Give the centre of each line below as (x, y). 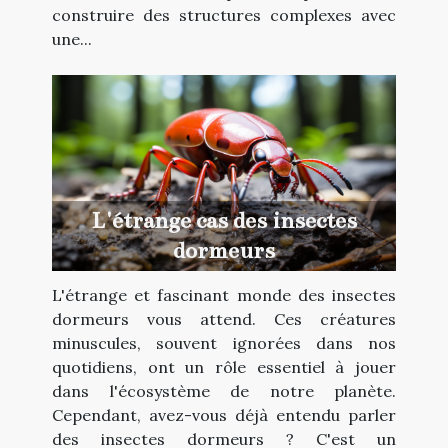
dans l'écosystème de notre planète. (224, 390)
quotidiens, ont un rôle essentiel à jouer (224, 366)
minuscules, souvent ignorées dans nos (224, 342)
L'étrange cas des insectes (224, 220)
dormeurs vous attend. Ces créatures (224, 318)
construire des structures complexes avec (224, 14)
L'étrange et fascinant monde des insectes (224, 294)
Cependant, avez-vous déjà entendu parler (224, 414)
